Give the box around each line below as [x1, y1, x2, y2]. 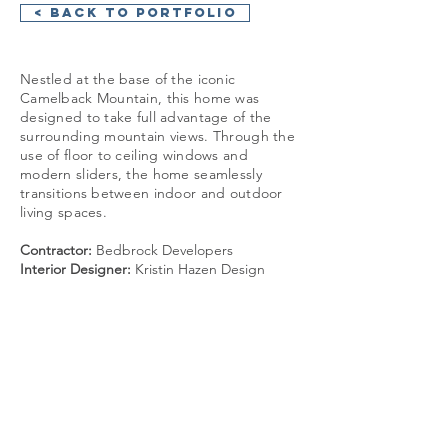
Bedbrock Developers [92, 241, 233, 259]
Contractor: [20, 241, 92, 259]
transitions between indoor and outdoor [20, 184, 283, 202]
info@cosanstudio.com [20, 419, 178, 438]
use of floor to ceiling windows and [20, 146, 248, 164]
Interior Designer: [20, 260, 131, 278]
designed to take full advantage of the [20, 108, 272, 126]
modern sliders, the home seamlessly [20, 165, 262, 183]
